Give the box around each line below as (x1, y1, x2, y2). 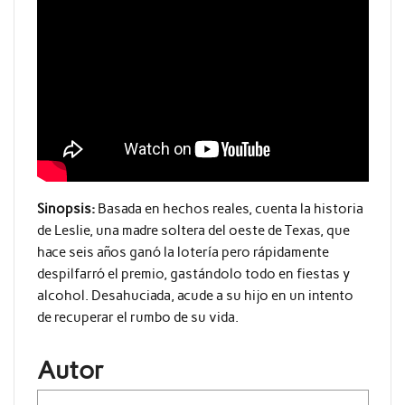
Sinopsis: (36, 201, 95, 218)
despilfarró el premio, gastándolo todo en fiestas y (36, 266, 350, 283)
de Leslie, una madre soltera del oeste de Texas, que (36, 222, 350, 240)
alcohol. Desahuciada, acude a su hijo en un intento (36, 287, 353, 305)
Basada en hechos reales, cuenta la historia (97, 201, 363, 218)
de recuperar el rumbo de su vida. (36, 309, 239, 326)
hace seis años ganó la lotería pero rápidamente (36, 244, 329, 261)
